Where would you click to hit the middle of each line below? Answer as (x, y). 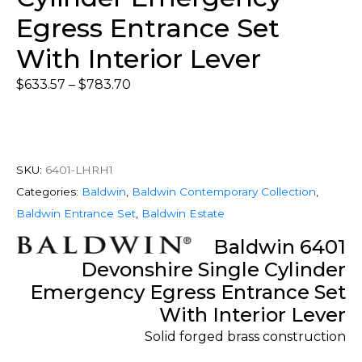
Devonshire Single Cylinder (213, 269)
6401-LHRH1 (79, 170)
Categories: (47, 192)
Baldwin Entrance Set (76, 213)
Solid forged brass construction (245, 336)
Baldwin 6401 (280, 246)
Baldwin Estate (183, 213)
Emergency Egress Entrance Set (188, 292)
